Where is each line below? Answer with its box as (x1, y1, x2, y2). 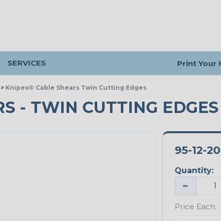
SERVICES (7, 58, 46, 68)
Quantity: (174, 166, 214, 176)
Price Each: (174, 201, 217, 211)
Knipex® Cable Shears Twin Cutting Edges (5, 84, 147, 91)
